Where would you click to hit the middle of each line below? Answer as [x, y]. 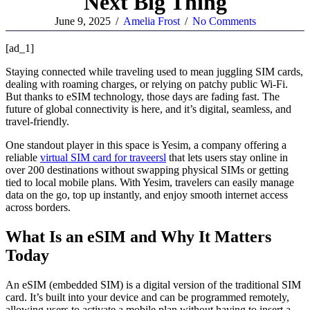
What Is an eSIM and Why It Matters [138, 236]
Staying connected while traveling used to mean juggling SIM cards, [154, 71]
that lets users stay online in [227, 157]
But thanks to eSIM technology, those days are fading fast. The [143, 96]
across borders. [38, 207]
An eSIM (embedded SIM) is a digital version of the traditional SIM [153, 284]
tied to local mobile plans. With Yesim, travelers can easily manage [150, 182]
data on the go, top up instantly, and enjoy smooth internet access [147, 194]
